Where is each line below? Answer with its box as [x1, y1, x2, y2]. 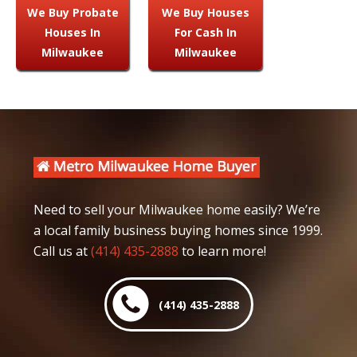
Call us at [33, 241, 91, 260]
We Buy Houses [161, 4, 249, 20]
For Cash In [174, 24, 237, 40]
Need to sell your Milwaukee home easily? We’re [33, 200, 320, 218]
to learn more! [178, 241, 266, 260]
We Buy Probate [26, 4, 119, 20]
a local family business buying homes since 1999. [33, 221, 323, 239]
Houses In [45, 24, 101, 40]
